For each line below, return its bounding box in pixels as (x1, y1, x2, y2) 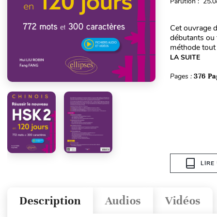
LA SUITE (170, 53, 200, 62)
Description (19, 193, 81, 208)
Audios (105, 193, 141, 208)
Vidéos (165, 193, 201, 208)
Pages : (170, 72, 194, 81)
